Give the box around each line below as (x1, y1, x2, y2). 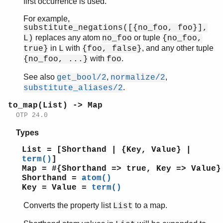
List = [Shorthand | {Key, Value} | (22, 145, 191, 154)
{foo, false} (82, 44, 142, 53)
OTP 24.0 (16, 111, 48, 119)
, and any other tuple (142, 43, 214, 52)
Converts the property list (23, 201, 113, 210)
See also (23, 72, 57, 81)
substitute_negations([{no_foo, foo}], (23, 23, 208, 32)
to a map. (133, 201, 167, 210)
